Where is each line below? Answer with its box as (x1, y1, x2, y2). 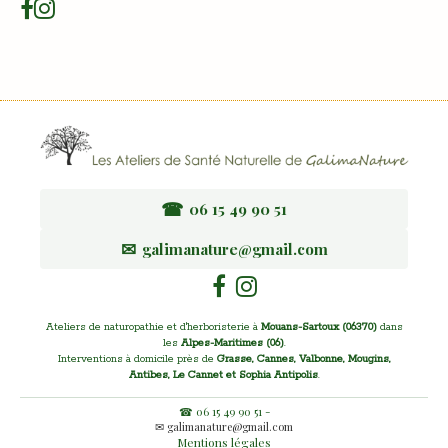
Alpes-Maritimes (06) (180, 335, 284, 350)
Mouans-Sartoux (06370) (260, 319, 377, 334)
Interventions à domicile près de (57, 351, 217, 366)
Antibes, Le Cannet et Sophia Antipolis (128, 367, 318, 382)
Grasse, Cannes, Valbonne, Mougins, (216, 351, 391, 366)
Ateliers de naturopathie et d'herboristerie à (45, 319, 261, 334)
